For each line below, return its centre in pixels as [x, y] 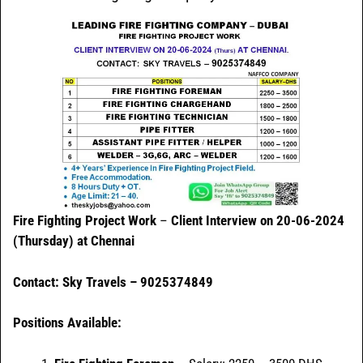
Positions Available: [67, 323]
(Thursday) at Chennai [74, 241]
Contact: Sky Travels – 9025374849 [113, 282]
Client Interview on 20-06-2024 [258, 221]
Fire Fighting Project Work [85, 221]
